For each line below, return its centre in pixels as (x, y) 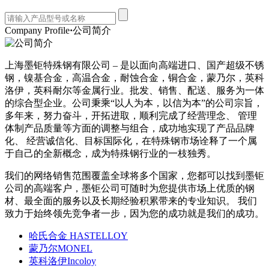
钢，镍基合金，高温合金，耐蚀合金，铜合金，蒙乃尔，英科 (134, 77)
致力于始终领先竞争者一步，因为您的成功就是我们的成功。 (134, 213)
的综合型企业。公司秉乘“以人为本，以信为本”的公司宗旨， (134, 103)
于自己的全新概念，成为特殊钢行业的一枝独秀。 (110, 153)
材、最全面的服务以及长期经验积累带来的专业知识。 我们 (131, 201)
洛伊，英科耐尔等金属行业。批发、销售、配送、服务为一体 (134, 90)
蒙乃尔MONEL (61, 248)
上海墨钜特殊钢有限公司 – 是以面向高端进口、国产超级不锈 (134, 65)
